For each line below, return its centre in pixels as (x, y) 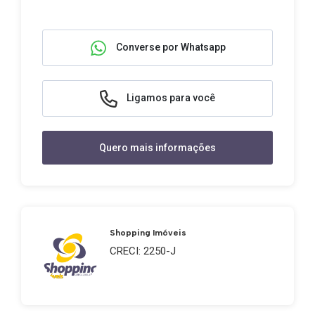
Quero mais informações (157, 147)
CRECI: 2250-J (143, 251)
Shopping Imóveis (148, 233)
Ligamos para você (170, 97)
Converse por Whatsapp (170, 47)
